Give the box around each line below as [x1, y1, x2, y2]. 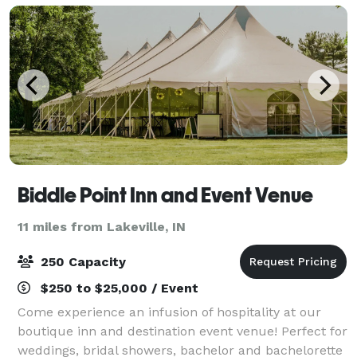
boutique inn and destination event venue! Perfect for [18, 323, 347, 339]
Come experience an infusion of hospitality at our [18, 304, 321, 320]
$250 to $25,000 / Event [37, 280, 198, 296]
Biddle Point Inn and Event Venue [18, 182, 313, 207]
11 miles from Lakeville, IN [18, 218, 186, 234]
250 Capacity [37, 253, 126, 269]
